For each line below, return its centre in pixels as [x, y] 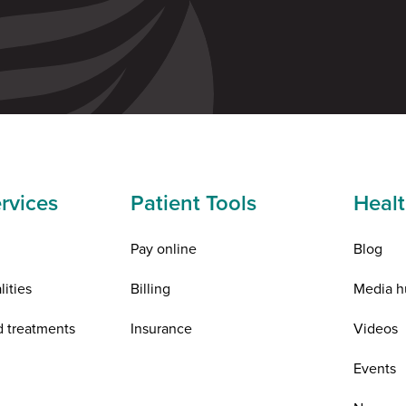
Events [374, 367]
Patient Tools [193, 202]
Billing [150, 288]
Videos [375, 328]
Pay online [163, 248]
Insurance [161, 328]
